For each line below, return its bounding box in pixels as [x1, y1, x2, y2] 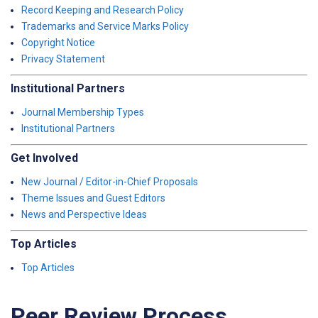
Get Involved [11, 151, 78, 165]
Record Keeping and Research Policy [21, 4, 184, 16]
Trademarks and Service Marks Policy [21, 21, 189, 32]
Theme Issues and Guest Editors [21, 192, 165, 204]
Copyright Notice [21, 37, 95, 48]
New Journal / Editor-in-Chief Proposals [21, 176, 198, 187]
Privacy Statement [21, 53, 105, 65]
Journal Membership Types [21, 106, 144, 118]
